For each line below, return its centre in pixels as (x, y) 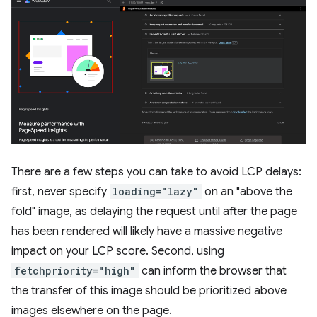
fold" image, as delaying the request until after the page (154, 211)
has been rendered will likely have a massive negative (147, 231)
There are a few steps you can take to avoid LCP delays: (156, 172)
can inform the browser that (213, 271)
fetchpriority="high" (75, 270)
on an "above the (247, 191)
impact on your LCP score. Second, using (118, 251)
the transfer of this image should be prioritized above (149, 290)
